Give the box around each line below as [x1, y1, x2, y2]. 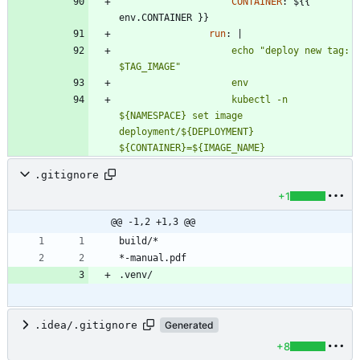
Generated [165, 318, 214, 331]
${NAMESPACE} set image [119, 110, 243, 122]
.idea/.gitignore [35, 318, 137, 331]
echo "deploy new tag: [119, 45, 231, 57]
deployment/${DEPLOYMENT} [119, 126, 254, 138]
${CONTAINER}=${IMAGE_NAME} [119, 142, 265, 154]
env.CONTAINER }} [119, 12, 209, 24]
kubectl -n [119, 94, 231, 106]
